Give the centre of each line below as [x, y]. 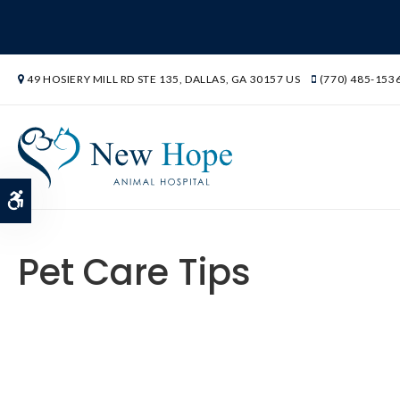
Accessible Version [81, 200]
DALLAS [205, 79]
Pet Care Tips [134, 272]
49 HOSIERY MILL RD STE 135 [103, 79]
